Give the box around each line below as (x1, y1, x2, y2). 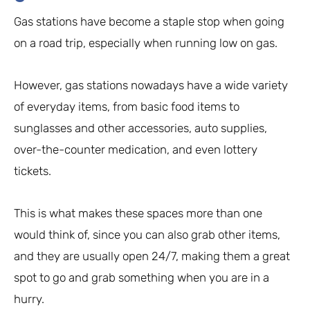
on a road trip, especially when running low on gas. (14, 36, 277, 51)
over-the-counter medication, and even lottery (14, 143, 257, 157)
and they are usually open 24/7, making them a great (14, 249, 290, 264)
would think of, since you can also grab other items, (14, 228, 280, 242)
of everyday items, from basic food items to (14, 100, 239, 114)
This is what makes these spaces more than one (14, 206, 262, 221)
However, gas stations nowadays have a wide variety (14, 78, 288, 93)
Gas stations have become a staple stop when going (14, 15, 284, 29)
